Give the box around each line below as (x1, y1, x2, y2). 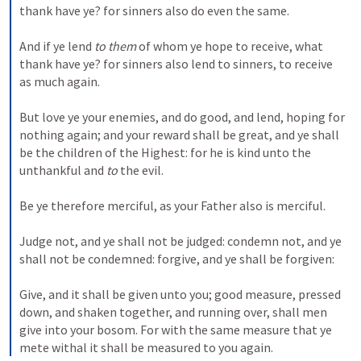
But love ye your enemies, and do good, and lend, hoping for (19, 109, 345, 125)
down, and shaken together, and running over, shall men (19, 304, 327, 320)
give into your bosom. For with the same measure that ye (19, 322, 332, 338)
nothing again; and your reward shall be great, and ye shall (19, 127, 339, 143)
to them (94, 38, 136, 54)
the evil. (118, 162, 166, 178)
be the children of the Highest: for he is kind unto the (19, 144, 311, 160)
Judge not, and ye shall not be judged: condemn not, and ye (19, 233, 342, 249)
